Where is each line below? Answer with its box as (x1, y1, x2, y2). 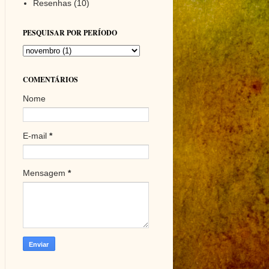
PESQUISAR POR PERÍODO (22, 28, 117, 38)
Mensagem (22, 168, 68, 178)
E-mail (22, 131, 49, 141)
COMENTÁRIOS (22, 74, 78, 85)
